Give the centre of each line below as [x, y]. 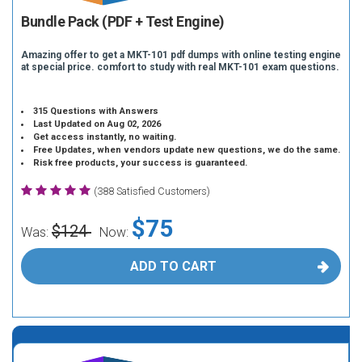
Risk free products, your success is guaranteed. [141, 163]
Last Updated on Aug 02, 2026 [97, 124]
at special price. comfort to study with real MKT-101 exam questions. [180, 67]
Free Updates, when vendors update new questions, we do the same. [187, 150]
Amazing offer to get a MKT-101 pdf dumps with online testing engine [181, 55]
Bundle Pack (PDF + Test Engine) [123, 21]
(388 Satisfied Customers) [152, 191]
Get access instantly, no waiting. [105, 137]
